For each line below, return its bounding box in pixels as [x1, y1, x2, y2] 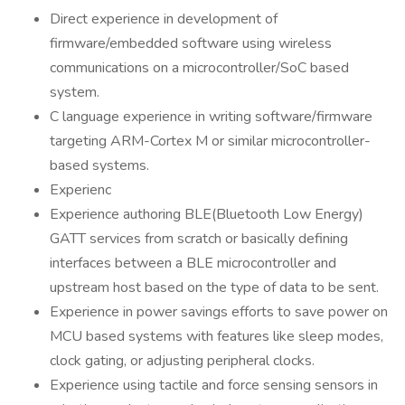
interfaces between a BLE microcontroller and [50, 253, 336, 273]
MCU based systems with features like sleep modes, [50, 326, 383, 346]
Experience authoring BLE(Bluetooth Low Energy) [50, 204, 363, 224]
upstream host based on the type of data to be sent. [50, 278, 379, 297]
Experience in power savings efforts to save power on [50, 302, 388, 322]
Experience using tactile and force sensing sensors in [50, 375, 378, 395]
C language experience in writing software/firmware [50, 107, 372, 127]
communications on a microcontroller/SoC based [50, 58, 349, 78]
